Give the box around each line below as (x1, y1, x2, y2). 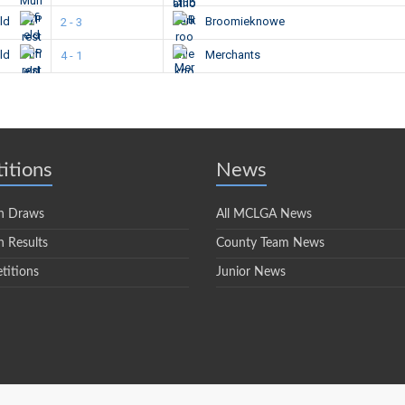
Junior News (216, 266, 286, 278)
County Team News (216, 237, 325, 250)
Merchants (202, 48, 260, 62)
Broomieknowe (202, 14, 285, 29)
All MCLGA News (216, 208, 312, 221)
